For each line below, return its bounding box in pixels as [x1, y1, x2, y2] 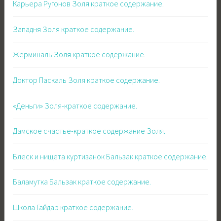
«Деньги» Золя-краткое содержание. [13, 100, 138, 110]
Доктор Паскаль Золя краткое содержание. [13, 74, 160, 85]
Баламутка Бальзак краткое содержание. [13, 177, 151, 187]
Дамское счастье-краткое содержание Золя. [13, 126, 166, 136]
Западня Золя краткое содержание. [13, 24, 135, 34]
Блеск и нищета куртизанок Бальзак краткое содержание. [13, 151, 208, 161]
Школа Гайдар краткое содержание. [13, 202, 134, 212]
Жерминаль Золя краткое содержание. [13, 49, 146, 60]
